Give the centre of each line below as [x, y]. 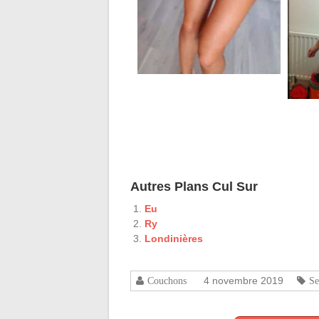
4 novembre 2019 [244, 281]
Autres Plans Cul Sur [194, 187]
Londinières [174, 239]
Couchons [167, 281]
